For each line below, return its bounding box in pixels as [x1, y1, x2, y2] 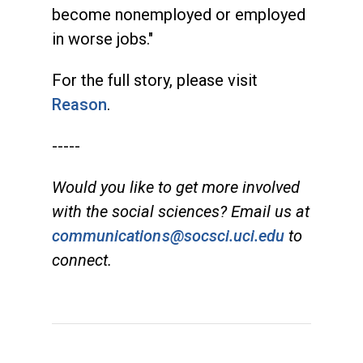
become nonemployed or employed [52, 4, 305, 24]
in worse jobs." [52, 28, 153, 49]
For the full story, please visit [52, 70, 258, 90]
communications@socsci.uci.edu [52, 225, 285, 246]
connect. [52, 250, 112, 270]
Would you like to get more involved [52, 177, 300, 197]
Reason [52, 94, 108, 114]
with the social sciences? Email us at [52, 201, 310, 221]
